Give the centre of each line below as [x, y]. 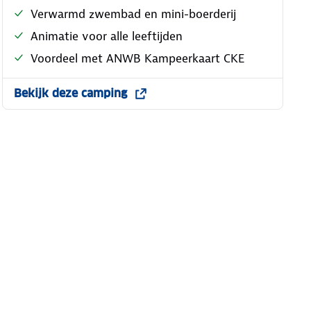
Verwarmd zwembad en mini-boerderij [133, 14]
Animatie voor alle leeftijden [106, 36]
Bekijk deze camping [70, 93]
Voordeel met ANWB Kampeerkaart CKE [137, 58]
